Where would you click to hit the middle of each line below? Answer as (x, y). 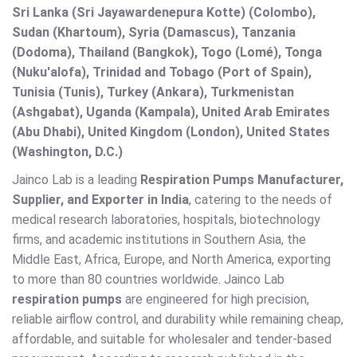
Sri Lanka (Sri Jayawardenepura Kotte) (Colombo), (164, 13)
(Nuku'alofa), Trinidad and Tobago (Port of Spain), (162, 73)
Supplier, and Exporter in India (100, 200)
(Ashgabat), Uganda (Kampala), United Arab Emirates (171, 112)
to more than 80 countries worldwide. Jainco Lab (148, 280)
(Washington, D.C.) (67, 152)
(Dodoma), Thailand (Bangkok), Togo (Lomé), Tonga (167, 53)
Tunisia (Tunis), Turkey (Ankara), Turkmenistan (153, 92)
